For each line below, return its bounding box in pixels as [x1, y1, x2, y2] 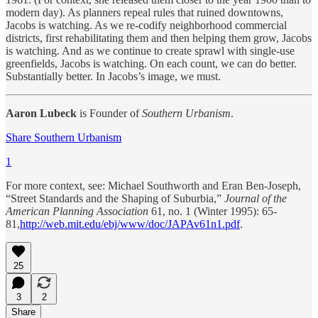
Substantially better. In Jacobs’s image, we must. [6, 70, 221, 82]
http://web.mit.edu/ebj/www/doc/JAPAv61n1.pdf [20, 217, 240, 230]
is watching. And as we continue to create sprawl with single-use [6, 44, 295, 57]
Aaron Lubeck [6, 106, 77, 119]
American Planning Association [6, 204, 148, 217]
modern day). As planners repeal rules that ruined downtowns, [6, 6, 283, 18]
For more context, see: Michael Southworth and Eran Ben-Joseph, [6, 179, 301, 192]
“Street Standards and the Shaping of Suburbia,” [6, 192, 224, 204]
